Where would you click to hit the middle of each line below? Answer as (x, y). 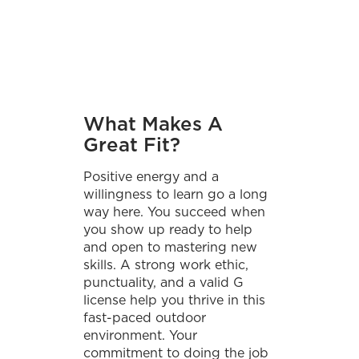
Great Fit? (132, 145)
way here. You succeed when (174, 212)
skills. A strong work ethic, (166, 265)
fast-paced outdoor (145, 318)
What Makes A (153, 124)
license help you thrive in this (174, 300)
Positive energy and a (151, 177)
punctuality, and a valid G (163, 282)
